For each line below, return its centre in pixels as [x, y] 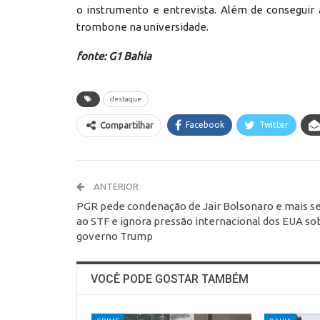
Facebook [205, 125]
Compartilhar [127, 126]
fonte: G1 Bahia [114, 56]
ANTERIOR [115, 187]
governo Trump [115, 236]
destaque [126, 99]
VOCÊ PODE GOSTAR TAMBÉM [170, 279]
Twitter [274, 125]
